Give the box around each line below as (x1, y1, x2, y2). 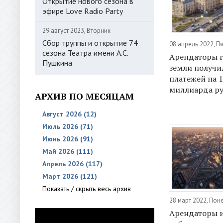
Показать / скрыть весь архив (42, 184, 131, 193)
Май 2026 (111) (42, 147, 93, 156)
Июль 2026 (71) (42, 122, 93, 131)
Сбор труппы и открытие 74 (42, 38, 138, 48)
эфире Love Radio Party (42, 6, 123, 16)
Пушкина (42, 58, 72, 68)
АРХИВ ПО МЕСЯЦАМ (35, 90, 134, 102)
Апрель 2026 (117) (42, 159, 103, 168)
